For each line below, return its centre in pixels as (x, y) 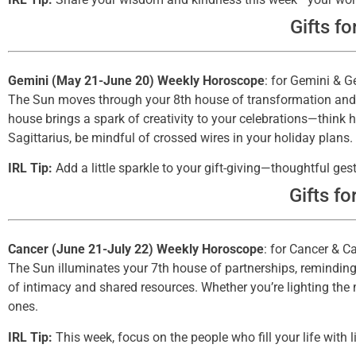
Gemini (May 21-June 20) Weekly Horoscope (136, 80)
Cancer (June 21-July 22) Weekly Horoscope (136, 250)
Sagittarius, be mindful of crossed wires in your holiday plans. (180, 137)
